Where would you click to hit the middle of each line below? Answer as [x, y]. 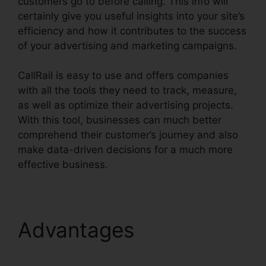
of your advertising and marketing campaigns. [127, 45]
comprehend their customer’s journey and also [128, 135]
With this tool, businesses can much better [120, 120]
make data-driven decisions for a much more [125, 150]
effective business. [63, 165]
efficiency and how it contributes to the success [132, 31]
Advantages [79, 230]
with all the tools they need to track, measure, [127, 91]
